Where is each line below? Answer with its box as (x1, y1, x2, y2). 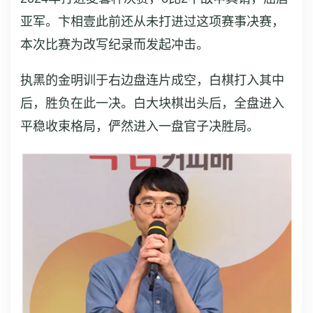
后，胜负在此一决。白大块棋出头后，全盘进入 (20, 96, 284, 111)
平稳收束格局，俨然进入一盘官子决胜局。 (20, 119, 259, 134)
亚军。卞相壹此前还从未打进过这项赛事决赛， (20, 15, 284, 29)
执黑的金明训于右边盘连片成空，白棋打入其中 (20, 73, 284, 88)
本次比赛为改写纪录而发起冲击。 (20, 38, 209, 52)
